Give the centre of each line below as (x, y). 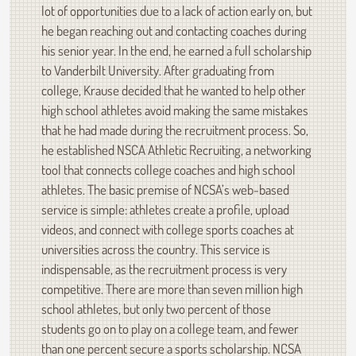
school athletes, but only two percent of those (156, 309)
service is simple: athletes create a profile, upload (165, 209)
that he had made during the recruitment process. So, (175, 130)
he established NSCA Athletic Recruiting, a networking (176, 150)
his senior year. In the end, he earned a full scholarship (176, 50)
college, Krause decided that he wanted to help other (174, 90)
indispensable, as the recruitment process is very (164, 269)
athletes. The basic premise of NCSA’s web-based (165, 190)
